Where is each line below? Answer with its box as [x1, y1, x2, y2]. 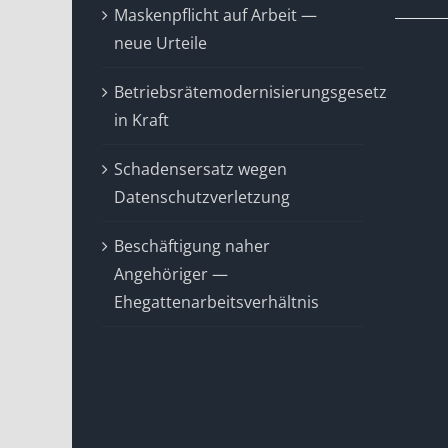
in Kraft [114, 109, 169, 131]
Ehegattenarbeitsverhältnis [114, 291, 319, 313]
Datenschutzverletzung [114, 186, 290, 208]
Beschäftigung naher [114, 235, 270, 257]
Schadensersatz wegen [114, 158, 287, 180]
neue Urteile [114, 32, 207, 54]
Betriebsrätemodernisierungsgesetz [114, 81, 387, 103]
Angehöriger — [114, 263, 228, 285]
